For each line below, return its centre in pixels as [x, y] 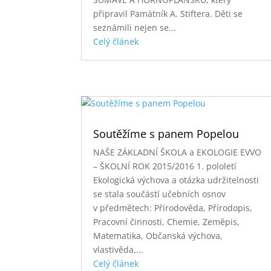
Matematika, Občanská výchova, [158, 235]
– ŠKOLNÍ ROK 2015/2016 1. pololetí [165, 166]
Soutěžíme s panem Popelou [166, 133]
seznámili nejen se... [135, 27]
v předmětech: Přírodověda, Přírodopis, [173, 207]
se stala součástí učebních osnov [160, 194]
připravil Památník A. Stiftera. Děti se [168, 13]
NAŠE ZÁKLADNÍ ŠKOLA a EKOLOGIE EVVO [178, 152]
